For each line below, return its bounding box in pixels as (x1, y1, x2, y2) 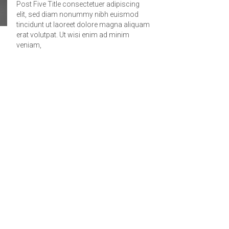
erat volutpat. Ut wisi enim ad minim (16, 31, 129, 39)
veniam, (16, 41, 41, 50)
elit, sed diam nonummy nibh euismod (16, 10, 139, 19)
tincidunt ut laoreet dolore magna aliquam (16, 20, 150, 29)
